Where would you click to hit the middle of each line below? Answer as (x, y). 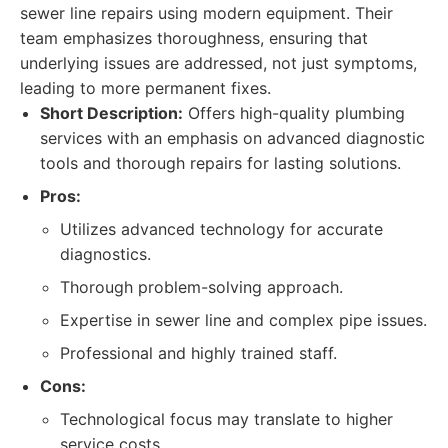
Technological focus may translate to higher (226, 419)
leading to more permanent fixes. (145, 88)
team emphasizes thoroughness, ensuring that (194, 38)
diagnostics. (105, 254)
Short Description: (111, 113)
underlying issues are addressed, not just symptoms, (218, 63)
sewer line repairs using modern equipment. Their (206, 13)
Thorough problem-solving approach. (201, 287)
